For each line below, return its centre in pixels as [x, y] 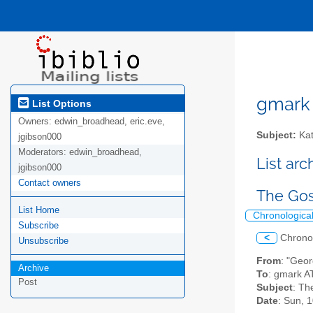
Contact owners [50, 183]
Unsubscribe [43, 241]
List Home [39, 210]
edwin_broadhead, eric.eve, [110, 122]
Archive [34, 268]
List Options [60, 103]
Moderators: [44, 152]
